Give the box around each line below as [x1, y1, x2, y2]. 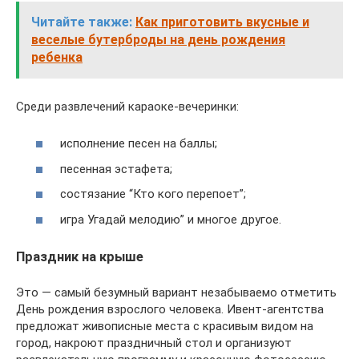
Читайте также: [31, 14, 132, 30]
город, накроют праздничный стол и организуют [16, 335, 292, 350]
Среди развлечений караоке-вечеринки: [16, 99, 239, 114]
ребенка [31, 49, 83, 65]
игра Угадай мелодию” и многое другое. [60, 212, 281, 227]
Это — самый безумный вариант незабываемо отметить [16, 284, 337, 300]
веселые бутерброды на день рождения [31, 31, 285, 47]
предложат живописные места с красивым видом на [16, 318, 313, 333]
